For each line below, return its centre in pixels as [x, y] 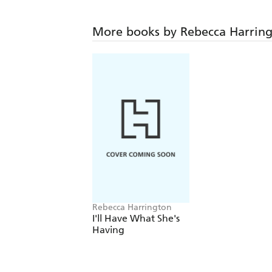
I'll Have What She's [136, 219]
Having [108, 230]
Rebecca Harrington [132, 208]
